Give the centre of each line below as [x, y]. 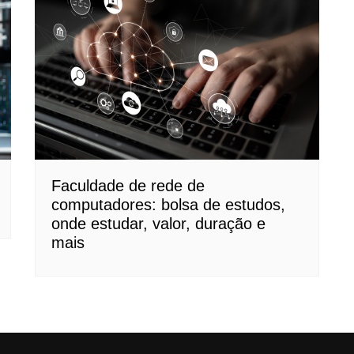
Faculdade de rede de [128, 185]
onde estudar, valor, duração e [158, 223]
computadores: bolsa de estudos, [168, 204]
